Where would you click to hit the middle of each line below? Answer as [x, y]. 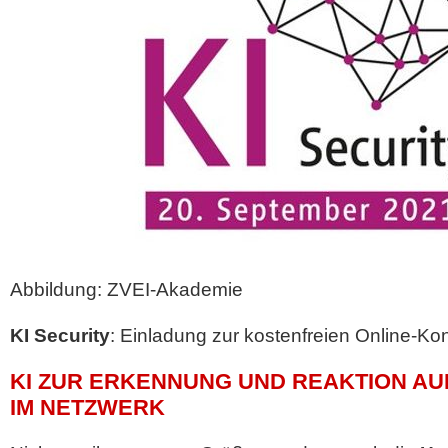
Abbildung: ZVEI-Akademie [126, 289]
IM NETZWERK [87, 407]
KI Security [60, 335]
